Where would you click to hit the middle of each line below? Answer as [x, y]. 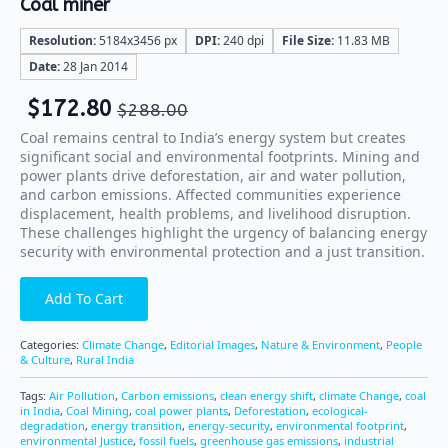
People [404, 344]
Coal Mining [97, 410]
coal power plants [181, 410]
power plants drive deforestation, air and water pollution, [213, 175]
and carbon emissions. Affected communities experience [210, 194]
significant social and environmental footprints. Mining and [220, 156]
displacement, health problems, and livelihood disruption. [215, 213]
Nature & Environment [320, 344]
